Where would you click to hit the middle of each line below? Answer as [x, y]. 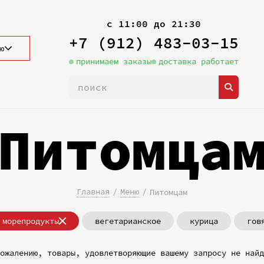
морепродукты [31, 221]
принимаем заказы [113, 61]
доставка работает [198, 61]
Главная [93, 192]
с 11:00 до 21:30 [154, 24]
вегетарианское [128, 221]
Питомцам [169, 192]
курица [204, 221]
